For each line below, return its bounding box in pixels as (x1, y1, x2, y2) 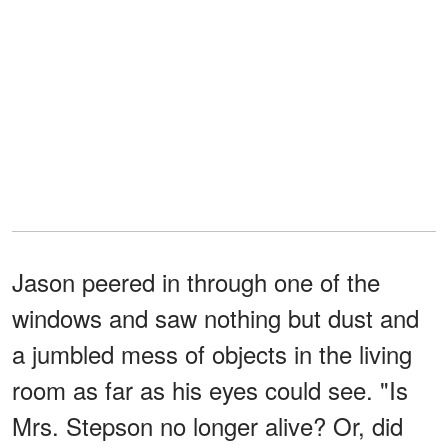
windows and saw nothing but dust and (12, 299, 419, 335)
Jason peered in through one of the (12, 263, 380, 299)
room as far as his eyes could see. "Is (12, 371, 408, 407)
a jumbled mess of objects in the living (12, 335, 412, 371)
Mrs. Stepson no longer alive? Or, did (12, 407, 403, 443)
